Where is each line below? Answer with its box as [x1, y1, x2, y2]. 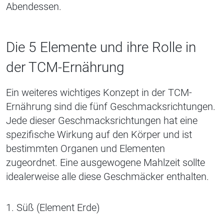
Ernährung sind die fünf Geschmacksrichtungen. [6, 100, 215, 113]
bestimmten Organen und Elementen [6, 142, 165, 155]
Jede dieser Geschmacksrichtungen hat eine [6, 114, 197, 127]
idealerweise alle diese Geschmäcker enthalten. [6, 170, 209, 183]
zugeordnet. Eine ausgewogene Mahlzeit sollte [6, 156, 205, 169]
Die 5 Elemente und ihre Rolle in [6, 39, 196, 56]
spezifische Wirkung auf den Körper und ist [6, 128, 192, 141]
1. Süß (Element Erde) [6, 201, 100, 214]
